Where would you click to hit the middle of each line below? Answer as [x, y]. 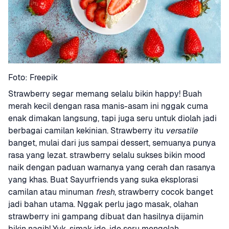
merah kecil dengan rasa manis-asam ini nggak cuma [108, 106]
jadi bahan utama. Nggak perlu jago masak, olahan [103, 204]
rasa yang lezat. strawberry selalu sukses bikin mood [107, 155]
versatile [182, 130]
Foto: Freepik [33, 77]
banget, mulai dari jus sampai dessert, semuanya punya [112, 143]
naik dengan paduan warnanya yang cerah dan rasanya [112, 167]
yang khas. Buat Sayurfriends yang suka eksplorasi [103, 179]
